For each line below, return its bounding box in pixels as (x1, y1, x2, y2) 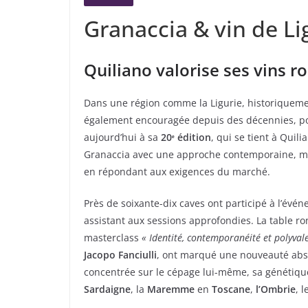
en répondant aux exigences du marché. (84, 165, 270, 179)
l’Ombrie (256, 283, 296, 296)
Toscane (212, 283, 250, 296)
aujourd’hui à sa (84, 131, 161, 144)
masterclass (84, 231, 142, 245)
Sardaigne (84, 283, 131, 296)
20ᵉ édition (161, 131, 211, 144)
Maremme (147, 283, 195, 296)
